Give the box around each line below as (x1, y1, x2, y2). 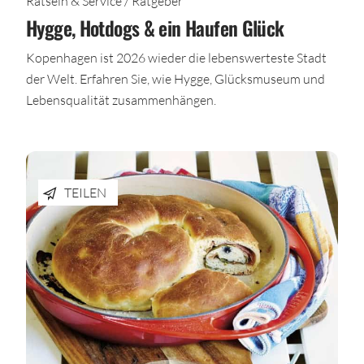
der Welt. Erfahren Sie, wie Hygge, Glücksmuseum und (26, 71, 325, 87)
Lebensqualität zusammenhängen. (26, 92, 216, 108)
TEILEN (64, 184, 106, 201)
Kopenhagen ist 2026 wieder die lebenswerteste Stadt (26, 50, 327, 66)
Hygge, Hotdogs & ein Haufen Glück (26, 13, 284, 43)
